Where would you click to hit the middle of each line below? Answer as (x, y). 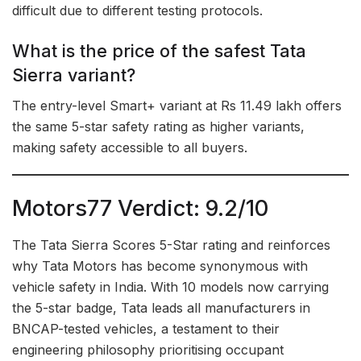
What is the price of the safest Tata (159, 50)
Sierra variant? (74, 75)
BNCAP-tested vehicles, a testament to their (146, 328)
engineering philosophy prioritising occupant (148, 349)
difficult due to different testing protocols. (137, 10)
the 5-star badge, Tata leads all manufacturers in (161, 307)
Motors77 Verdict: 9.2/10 (140, 208)
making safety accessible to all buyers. (130, 148)
